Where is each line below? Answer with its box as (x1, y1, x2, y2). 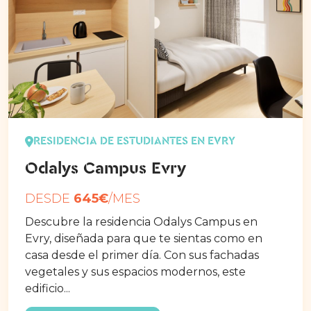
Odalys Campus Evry (25, 158, 186, 180)
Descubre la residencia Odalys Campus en (25, 215, 258, 229)
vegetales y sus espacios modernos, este (25, 265, 246, 279)
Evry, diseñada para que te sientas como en (25, 232, 262, 246)
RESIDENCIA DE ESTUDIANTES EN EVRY (33, 134, 235, 149)
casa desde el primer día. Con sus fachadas (25, 249, 259, 262)
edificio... (25, 282, 70, 296)
